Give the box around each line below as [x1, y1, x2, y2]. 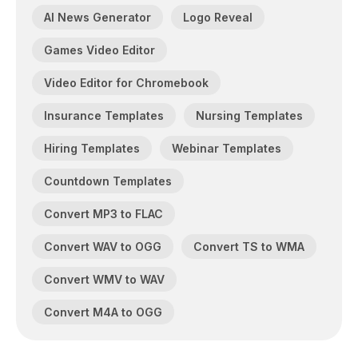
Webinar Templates [172, 141, 281, 156]
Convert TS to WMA [193, 240, 304, 254]
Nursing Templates [196, 109, 303, 123]
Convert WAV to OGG [44, 240, 161, 254]
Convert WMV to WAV [44, 272, 165, 287]
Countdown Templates [44, 174, 172, 189]
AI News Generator [44, 10, 151, 25]
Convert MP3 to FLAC [44, 207, 163, 221]
